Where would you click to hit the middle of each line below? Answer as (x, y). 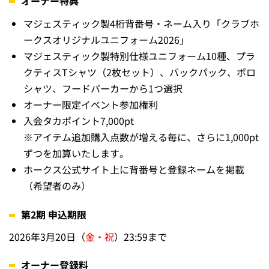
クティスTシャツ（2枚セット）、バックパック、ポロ (140, 72)
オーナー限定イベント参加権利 (91, 104)
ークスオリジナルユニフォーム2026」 (106, 39)
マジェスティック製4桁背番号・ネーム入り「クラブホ (141, 23)
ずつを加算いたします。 (76, 153)
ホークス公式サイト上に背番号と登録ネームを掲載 (134, 169)
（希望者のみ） (57, 185)
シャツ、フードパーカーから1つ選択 (103, 88)
